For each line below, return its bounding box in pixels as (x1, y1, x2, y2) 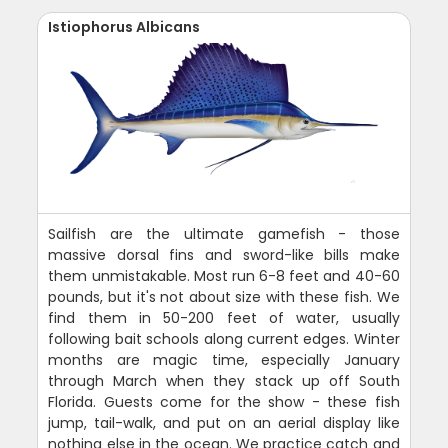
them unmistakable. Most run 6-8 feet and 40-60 (48, 266, 400, 287)
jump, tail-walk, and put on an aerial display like (48, 413, 400, 434)
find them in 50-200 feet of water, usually (48, 308, 400, 329)
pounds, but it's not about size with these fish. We (48, 287, 400, 308)
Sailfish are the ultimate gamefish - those (48, 224, 400, 245)
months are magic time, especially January (48, 350, 400, 371)
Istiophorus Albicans (48, 17, 201, 38)
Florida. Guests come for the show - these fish (48, 392, 400, 413)
